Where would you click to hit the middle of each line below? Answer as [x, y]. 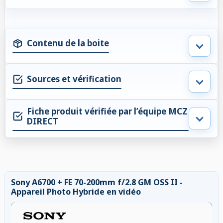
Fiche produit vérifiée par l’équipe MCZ [107, 111]
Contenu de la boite [68, 43]
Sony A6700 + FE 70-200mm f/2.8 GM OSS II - [97, 182]
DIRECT [43, 121]
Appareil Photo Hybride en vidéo [76, 191]
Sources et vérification [74, 79]
